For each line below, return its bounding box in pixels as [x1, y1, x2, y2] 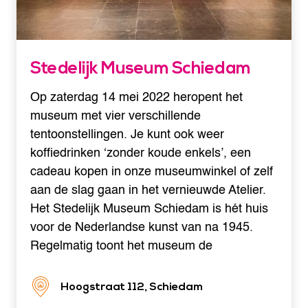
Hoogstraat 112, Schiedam [60, 279, 203, 294]
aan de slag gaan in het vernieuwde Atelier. [30, 179, 266, 200]
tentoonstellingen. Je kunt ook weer [30, 124, 224, 144]
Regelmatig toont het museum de [30, 235, 212, 256]
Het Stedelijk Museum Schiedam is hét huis [30, 198, 268, 219]
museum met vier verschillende [30, 105, 201, 126]
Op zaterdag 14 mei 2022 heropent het [30, 87, 243, 107]
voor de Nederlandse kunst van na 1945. [30, 217, 253, 237]
